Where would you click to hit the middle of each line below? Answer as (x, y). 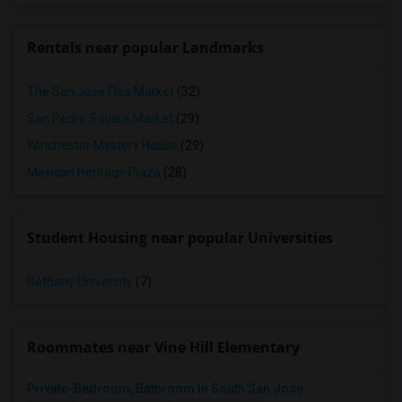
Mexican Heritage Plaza (94, 172)
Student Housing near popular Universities (180, 238)
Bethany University (80, 282)
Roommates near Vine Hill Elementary (163, 347)
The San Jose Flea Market (100, 92)
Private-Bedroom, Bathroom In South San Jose (165, 389)
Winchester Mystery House (102, 145)
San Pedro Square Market (100, 118)
